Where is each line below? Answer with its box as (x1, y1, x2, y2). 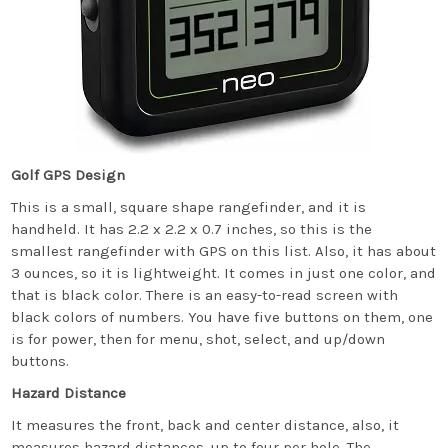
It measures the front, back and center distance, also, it (11, 416, 400, 434)
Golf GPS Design (11, 166, 126, 184)
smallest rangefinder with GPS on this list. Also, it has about (11, 242, 437, 260)
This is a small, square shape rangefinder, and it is (11, 198, 367, 216)
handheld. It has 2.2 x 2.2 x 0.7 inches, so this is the (11, 220, 373, 238)
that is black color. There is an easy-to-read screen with (11, 286, 399, 304)
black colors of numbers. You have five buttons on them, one (11, 308, 434, 326)
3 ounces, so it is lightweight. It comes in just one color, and (11, 264, 437, 282)
